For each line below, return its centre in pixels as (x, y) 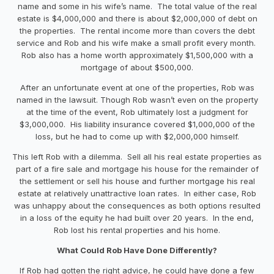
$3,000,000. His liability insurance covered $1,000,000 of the (137, 124)
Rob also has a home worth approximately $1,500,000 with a (137, 55)
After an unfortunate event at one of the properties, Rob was (137, 87)
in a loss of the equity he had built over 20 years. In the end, (137, 217)
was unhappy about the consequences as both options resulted (137, 205)
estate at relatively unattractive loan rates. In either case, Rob (137, 193)
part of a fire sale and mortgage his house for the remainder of (137, 168)
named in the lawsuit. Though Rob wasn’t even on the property (137, 99)
